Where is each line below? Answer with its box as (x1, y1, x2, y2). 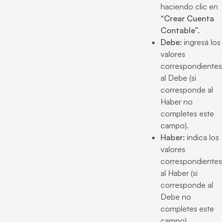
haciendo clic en (161, 1, 218, 11)
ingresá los (182, 37, 221, 47)
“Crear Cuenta (161, 13, 214, 23)
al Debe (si (161, 73, 196, 83)
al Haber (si (161, 168, 198, 178)
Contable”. (161, 25, 200, 35)
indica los (185, 132, 219, 142)
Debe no (161, 192, 191, 202)
